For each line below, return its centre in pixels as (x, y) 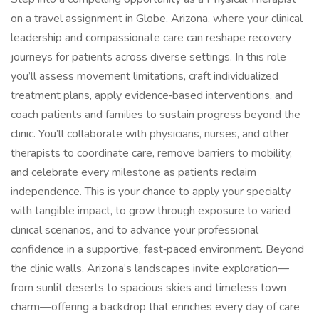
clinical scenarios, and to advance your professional (135, 230)
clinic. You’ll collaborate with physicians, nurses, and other (150, 134)
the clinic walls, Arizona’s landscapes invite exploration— (150, 268)
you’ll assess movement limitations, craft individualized (145, 76)
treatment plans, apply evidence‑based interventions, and (152, 95)
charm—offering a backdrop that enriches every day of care (155, 307)
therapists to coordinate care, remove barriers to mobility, (151, 153)
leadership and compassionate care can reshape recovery (151, 38)
